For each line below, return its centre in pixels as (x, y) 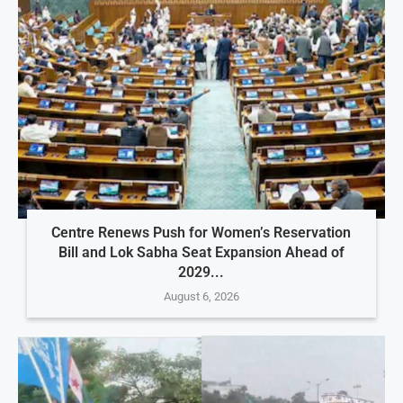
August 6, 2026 (201, 297)
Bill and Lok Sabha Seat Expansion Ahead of (201, 253)
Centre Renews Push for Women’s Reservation (201, 233)
